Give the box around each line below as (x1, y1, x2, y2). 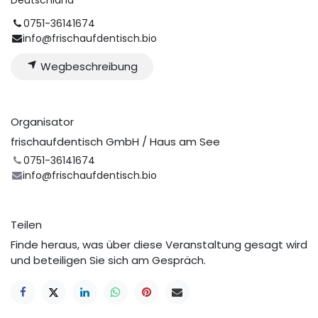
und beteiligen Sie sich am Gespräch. (11, 253, 206, 268)
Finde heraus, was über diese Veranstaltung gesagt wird (11, 237, 307, 253)
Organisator (11, 114, 74, 130)
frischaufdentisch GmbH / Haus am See (11, 134, 220, 150)
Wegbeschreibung (37, 58, 138, 74)
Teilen (11, 217, 42, 233)
